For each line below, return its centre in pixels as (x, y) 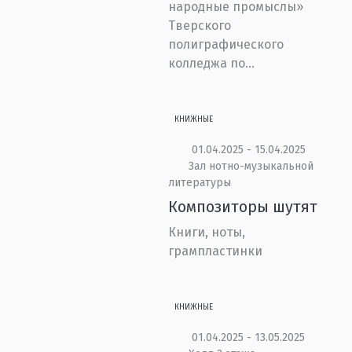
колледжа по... (212, 63)
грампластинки (216, 251)
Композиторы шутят (243, 207)
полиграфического (226, 44)
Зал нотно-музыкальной (251, 166)
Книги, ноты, (207, 232)
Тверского (200, 26)
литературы (200, 183)
